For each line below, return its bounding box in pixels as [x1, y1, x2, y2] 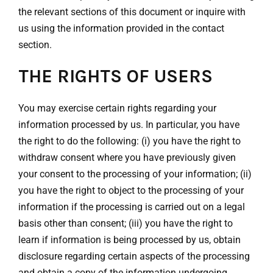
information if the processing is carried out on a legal [18, 200, 245, 213]
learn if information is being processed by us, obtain [18, 233, 241, 246]
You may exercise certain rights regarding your [18, 102, 216, 114]
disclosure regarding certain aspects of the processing [18, 250, 250, 262]
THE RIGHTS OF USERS [18, 65, 213, 88]
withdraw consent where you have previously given [18, 151, 236, 163]
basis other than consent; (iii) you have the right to [18, 217, 233, 229]
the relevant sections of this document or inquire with [18, 6, 246, 18]
